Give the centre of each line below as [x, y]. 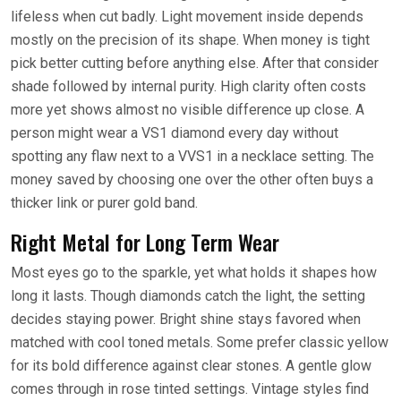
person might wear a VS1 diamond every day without [175, 132]
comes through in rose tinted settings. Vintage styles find [190, 388]
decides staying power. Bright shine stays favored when [186, 319]
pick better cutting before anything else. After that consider [195, 63]
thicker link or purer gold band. [104, 202]
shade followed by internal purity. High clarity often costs [188, 86]
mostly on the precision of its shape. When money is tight [190, 39]
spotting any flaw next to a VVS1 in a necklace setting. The [192, 156]
